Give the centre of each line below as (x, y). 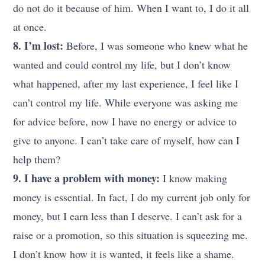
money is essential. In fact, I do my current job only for (132, 197)
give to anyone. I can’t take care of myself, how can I (127, 140)
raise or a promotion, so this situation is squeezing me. (131, 235)
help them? (37, 159)
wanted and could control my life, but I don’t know (122, 64)
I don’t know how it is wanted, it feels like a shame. (124, 253)
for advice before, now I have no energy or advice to (125, 121)
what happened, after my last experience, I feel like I (126, 83)
